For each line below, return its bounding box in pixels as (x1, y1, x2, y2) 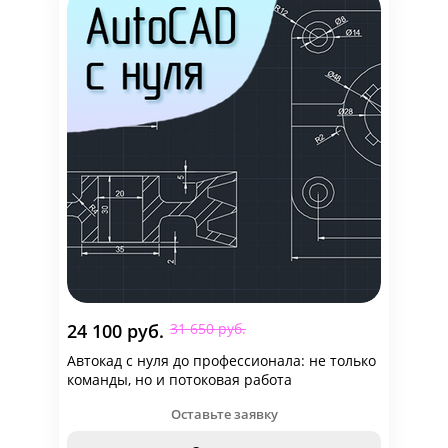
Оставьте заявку (170, 405, 278, 423)
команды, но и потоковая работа (67, 370, 292, 389)
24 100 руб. (67, 319, 164, 343)
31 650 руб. (170, 319, 246, 338)
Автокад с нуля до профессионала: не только (67, 351, 376, 370)
